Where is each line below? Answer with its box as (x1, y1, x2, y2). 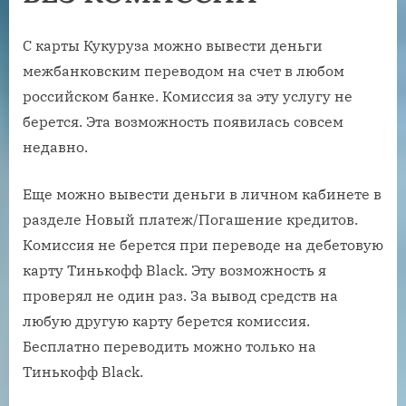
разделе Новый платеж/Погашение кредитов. (23, 209, 358, 228)
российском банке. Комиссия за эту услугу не (23, 86, 353, 105)
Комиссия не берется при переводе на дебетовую (23, 235, 383, 254)
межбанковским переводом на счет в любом (23, 61, 344, 80)
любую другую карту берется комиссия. (23, 311, 310, 330)
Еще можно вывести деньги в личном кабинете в (23, 184, 382, 203)
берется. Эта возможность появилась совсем (23, 111, 343, 130)
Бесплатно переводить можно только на (23, 336, 316, 355)
